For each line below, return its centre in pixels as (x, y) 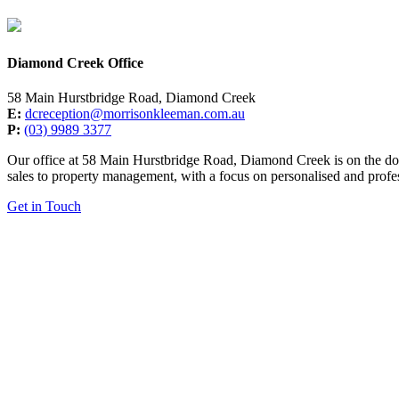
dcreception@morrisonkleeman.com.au (135, 113)
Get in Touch (44, 206)
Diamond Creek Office (75, 62)
